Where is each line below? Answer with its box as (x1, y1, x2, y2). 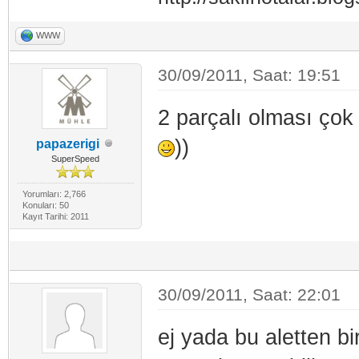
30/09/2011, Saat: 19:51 (157, 65, 341, 84)
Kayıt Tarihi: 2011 (22, 211, 89, 221)
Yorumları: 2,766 (22, 188, 86, 199)
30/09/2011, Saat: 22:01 (157, 284, 341, 304)
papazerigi (35, 136, 99, 151)
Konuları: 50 (22, 200, 69, 210)
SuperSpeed (51, 153, 100, 163)
